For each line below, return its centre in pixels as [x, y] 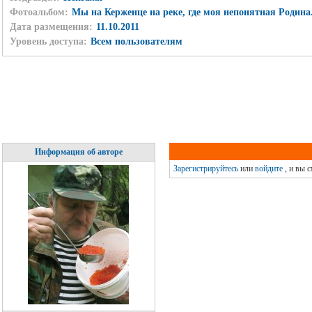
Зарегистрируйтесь [205, 169]
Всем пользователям [136, 41]
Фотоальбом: [39, 12]
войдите [268, 169]
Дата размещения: [51, 26]
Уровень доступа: [48, 41]
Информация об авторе [78, 152]
